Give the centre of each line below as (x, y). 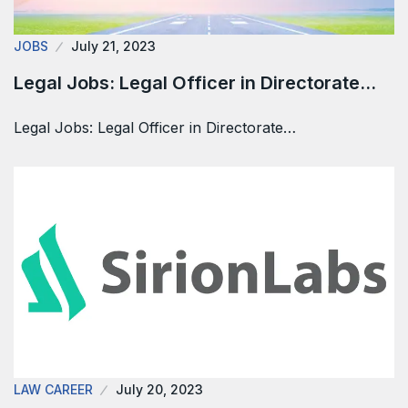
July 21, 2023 (113, 46)
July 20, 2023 (159, 390)
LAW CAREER (53, 390)
